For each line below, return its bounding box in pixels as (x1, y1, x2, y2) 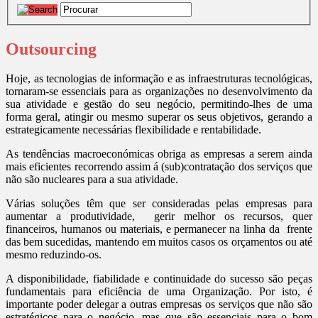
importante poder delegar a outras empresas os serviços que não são (6, 298, 312, 311)
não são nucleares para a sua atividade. (6, 173, 178, 186)
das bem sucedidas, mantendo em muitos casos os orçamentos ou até (6, 236, 312, 248)
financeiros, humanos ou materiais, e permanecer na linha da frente (6, 223, 312, 236)
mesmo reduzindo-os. (6, 248, 102, 261)
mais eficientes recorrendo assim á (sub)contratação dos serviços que (6, 160, 312, 173)
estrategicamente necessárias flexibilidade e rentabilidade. (6, 124, 261, 136)
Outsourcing (6, 39, 97, 58)
